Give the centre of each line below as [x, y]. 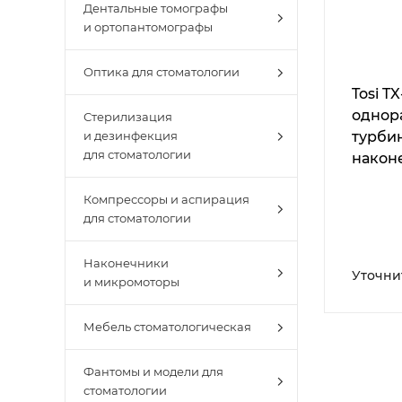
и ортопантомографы [148, 27]
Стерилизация [128, 117]
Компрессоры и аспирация [166, 199]
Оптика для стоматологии [162, 72]
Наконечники [126, 263]
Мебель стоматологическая [167, 327]
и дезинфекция [131, 135]
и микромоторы [131, 282]
